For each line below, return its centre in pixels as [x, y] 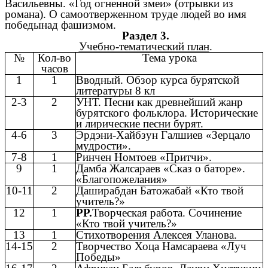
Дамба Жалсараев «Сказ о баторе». [161, 168]
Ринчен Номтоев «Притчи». [144, 157]
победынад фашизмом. [60, 25]
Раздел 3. [145, 35]
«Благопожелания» [122, 179]
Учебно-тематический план [144, 46]
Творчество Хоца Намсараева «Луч [161, 246]
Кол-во [54, 57]
